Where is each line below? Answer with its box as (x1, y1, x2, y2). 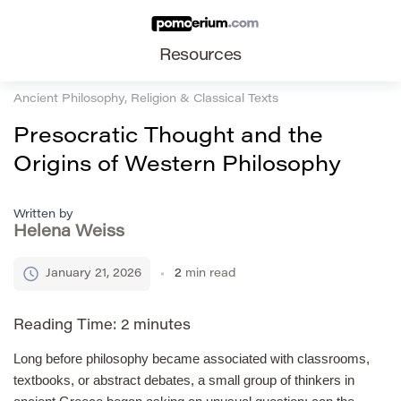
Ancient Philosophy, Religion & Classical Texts (13, 93, 278, 106)
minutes (133, 318, 191, 333)
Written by (13, 208, 73, 220)
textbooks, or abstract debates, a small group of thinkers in (13, 371, 354, 388)
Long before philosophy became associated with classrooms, (13, 350, 370, 366)
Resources (159, 48, 242, 65)
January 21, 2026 (46, 267, 141, 279)
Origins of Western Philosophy (13, 154, 341, 176)
